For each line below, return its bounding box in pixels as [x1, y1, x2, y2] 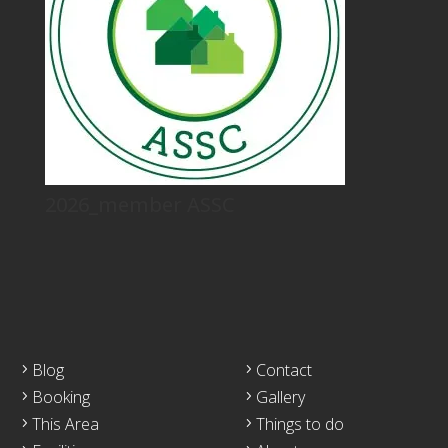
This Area [32, 413, 99, 436]
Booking [32, 386, 90, 409]
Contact [256, 359, 312, 382]
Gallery [256, 386, 305, 409]
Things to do [256, 413, 344, 436]
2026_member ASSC [44, 191, 235, 219]
